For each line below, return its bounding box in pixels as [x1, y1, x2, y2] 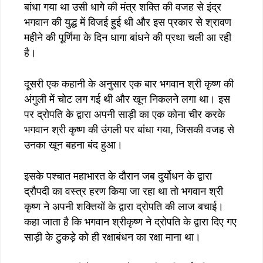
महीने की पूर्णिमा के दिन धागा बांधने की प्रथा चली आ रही [24, 31, 231, 43]
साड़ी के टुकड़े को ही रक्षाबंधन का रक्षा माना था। [24, 231, 201, 243]
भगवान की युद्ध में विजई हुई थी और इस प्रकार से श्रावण [24, 16, 231, 28]
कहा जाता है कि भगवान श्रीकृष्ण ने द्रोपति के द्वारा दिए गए [24, 215, 237, 228]
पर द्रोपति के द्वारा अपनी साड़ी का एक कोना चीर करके [24, 108, 225, 120]
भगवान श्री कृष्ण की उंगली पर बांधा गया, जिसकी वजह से [24, 123, 234, 136]
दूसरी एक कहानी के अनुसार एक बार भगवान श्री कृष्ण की [24, 77, 234, 90]
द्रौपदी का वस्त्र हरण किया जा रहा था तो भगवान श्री [24, 185, 223, 197]
